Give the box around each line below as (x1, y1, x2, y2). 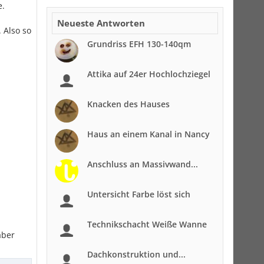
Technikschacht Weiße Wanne (87, 219, 207, 230)
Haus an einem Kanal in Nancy (87, 128, 210, 140)
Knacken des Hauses (87, 98, 170, 110)
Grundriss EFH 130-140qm (87, 38, 191, 49)
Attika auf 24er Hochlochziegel (87, 68, 210, 80)
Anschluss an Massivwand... (87, 159, 198, 170)
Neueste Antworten (57, 17, 145, 29)
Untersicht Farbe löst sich (87, 189, 190, 200)
